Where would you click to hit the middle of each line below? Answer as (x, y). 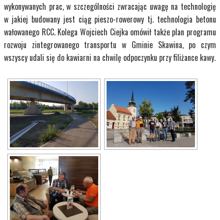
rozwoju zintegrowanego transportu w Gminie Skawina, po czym (110, 45)
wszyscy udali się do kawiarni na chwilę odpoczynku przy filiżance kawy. (110, 58)
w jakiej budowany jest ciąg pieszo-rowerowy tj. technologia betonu (110, 19)
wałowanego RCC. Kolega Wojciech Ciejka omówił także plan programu (110, 32)
